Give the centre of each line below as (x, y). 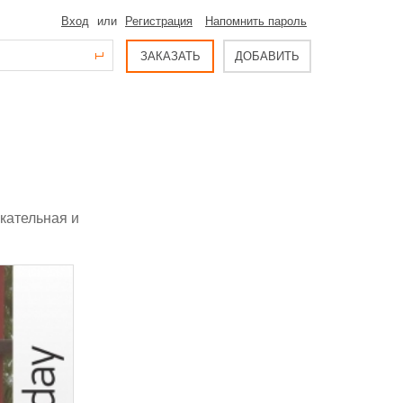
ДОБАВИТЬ (267, 56)
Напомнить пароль (256, 21)
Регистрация (159, 21)
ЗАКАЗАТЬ (170, 56)
